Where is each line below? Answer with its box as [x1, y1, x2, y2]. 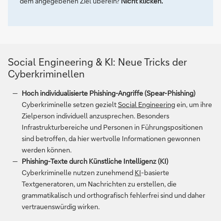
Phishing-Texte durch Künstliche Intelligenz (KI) [21, 156, 168, 166]
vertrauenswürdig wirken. [22, 202, 100, 211]
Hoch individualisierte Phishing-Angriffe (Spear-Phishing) [21, 88, 195, 98]
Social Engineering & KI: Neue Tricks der [8, 55, 187, 68]
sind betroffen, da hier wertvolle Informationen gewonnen [22, 134, 200, 143]
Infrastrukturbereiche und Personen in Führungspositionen [22, 122, 203, 132]
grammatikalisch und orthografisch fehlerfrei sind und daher [22, 190, 205, 200]
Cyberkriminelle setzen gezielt [22, 100, 118, 109]
